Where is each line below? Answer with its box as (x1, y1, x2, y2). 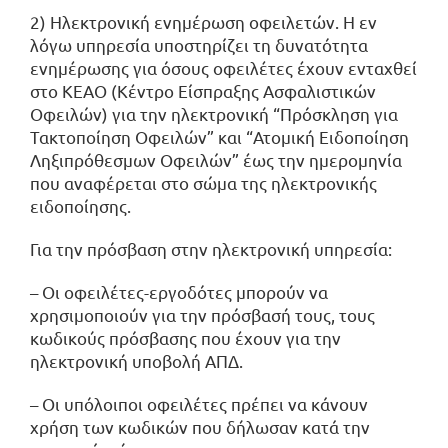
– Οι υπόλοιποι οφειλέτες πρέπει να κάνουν (30, 392, 368, 414)
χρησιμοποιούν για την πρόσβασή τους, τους (30, 303, 375, 325)
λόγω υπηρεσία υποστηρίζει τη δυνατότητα (30, 33, 368, 55)
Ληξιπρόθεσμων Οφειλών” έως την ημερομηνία (30, 148, 402, 170)
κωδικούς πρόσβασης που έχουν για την (30, 326, 341, 348)
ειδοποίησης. (30, 194, 131, 216)
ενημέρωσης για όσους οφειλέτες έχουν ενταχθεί (30, 56, 417, 78)
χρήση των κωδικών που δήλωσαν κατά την (30, 415, 370, 437)
